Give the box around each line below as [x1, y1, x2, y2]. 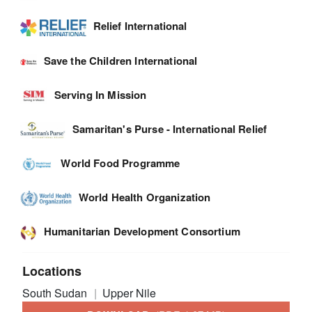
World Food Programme [61, 155, 180, 171]
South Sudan [22, 284, 91, 301]
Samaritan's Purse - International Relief [72, 120, 267, 136]
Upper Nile [102, 284, 156, 301]
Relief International [93, 18, 187, 34]
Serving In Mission [54, 86, 147, 102]
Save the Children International [43, 52, 198, 68]
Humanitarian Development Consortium [43, 223, 240, 239]
